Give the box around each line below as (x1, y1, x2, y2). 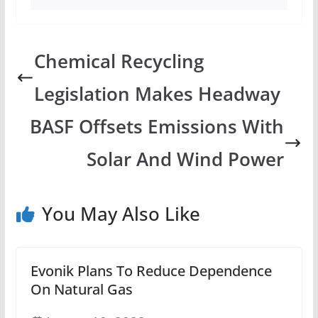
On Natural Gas (30, 279, 133, 299)
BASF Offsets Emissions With (29, 114, 284, 139)
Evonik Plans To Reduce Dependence (30, 261, 272, 280)
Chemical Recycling (34, 48, 204, 74)
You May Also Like (41, 200, 200, 226)
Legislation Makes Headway (34, 81, 281, 106)
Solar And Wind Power (86, 146, 284, 172)
